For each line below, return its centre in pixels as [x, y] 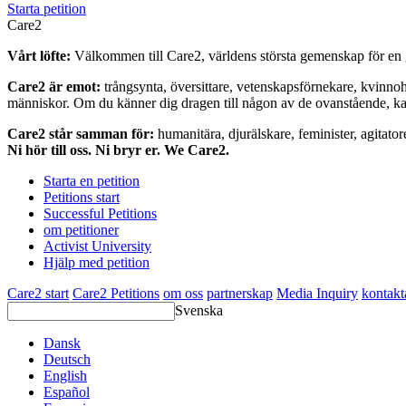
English [65, 376]
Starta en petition [92, 181]
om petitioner [81, 230]
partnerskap [240, 294]
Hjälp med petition [97, 263]
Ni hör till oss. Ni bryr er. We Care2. [118, 150]
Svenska [199, 311]
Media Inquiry [317, 294]
